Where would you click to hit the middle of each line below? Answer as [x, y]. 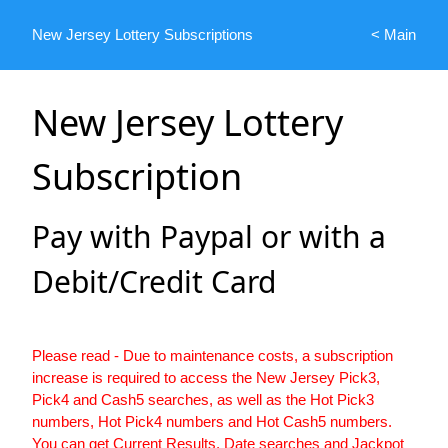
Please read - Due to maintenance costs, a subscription [212, 356]
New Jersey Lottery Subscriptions [142, 34]
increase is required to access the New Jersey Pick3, [206, 378]
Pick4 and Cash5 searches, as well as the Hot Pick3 [203, 400]
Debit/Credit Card [154, 282]
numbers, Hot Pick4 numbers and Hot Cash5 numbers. [212, 422]
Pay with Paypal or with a [209, 237]
